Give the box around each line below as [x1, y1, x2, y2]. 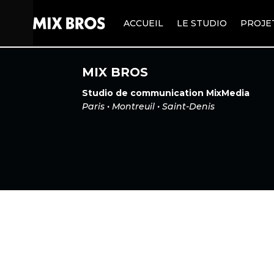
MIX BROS [82, 64, 149, 80]
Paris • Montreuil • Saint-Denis [82, 100, 215, 112]
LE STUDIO [177, 18, 228, 29]
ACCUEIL [124, 18, 164, 29]
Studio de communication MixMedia [82, 87, 250, 98]
